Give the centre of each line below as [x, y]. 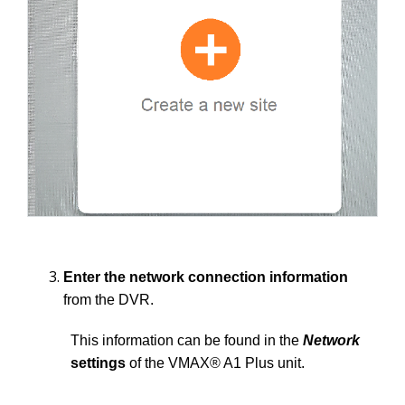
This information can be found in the [187, 340]
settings [98, 363]
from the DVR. [110, 299]
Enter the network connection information [206, 277]
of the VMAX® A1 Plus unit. [215, 363]
